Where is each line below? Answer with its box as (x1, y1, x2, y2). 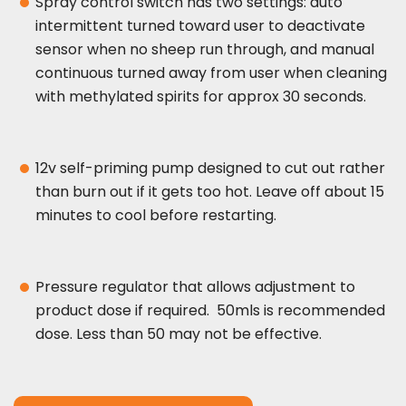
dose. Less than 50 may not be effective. (35, 324, 322, 345)
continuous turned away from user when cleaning (35, 63, 387, 84)
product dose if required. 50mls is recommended (35, 300, 385, 322)
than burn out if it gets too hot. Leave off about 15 (35, 181, 384, 203)
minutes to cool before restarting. (35, 205, 276, 227)
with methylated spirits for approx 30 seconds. (35, 86, 366, 108)
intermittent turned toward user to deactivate (35, 15, 365, 37)
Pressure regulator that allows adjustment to (35, 276, 355, 298)
